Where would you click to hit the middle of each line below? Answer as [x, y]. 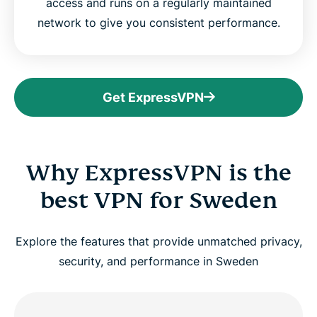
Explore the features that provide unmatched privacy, [158, 242]
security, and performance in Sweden [158, 261]
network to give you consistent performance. [158, 23]
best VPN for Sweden [158, 201]
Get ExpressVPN [153, 98]
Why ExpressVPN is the [158, 173]
